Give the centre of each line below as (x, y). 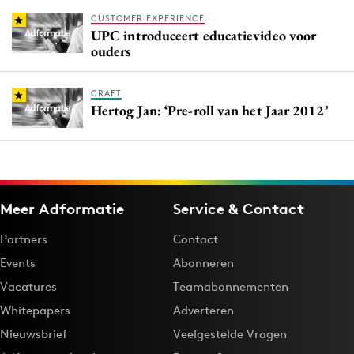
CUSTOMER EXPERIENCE (148, 19)
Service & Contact (239, 209)
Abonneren (203, 263)
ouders (111, 51)
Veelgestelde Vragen (230, 334)
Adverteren (203, 311)
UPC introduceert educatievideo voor (204, 36)
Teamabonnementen (231, 287)
